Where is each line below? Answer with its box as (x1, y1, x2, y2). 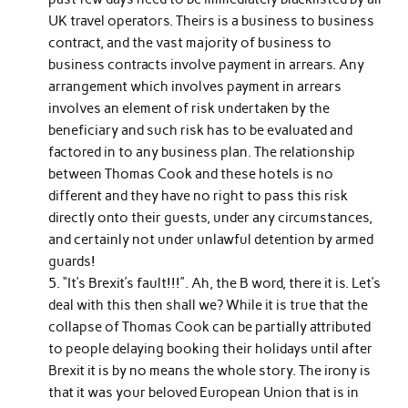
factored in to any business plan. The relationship (48, 143, 356, 160)
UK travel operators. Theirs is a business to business (48, 12, 375, 29)
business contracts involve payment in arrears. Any (48, 56, 365, 73)
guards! (48, 252, 97, 270)
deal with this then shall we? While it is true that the (48, 296, 369, 313)
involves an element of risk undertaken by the (48, 99, 331, 117)
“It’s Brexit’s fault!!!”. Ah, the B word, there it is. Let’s (63, 274, 382, 291)
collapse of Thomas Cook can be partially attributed (48, 318, 372, 335)
